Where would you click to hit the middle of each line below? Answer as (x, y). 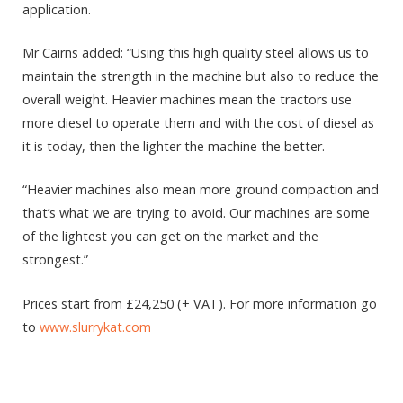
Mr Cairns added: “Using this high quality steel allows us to (196, 53)
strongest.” (55, 260)
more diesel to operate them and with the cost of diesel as (198, 123)
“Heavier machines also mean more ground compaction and (201, 190)
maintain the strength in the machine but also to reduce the (201, 76)
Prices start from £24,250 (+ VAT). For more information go (200, 303)
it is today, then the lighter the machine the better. (174, 147)
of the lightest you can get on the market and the (170, 237)
